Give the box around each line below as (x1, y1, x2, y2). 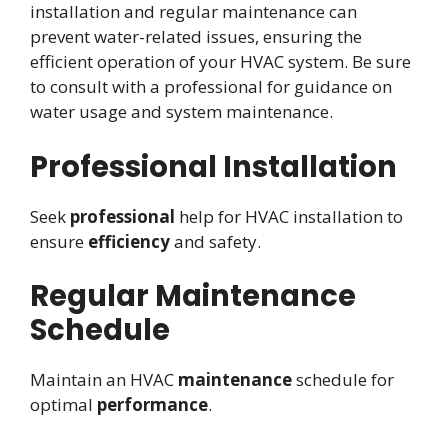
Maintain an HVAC (30, 368, 178, 392)
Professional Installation (30, 146, 397, 187)
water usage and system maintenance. (30, 100, 333, 124)
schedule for (292, 368, 394, 392)
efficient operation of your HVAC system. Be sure (30, 50, 411, 74)
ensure (30, 229, 88, 253)
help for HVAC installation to (175, 204, 403, 228)
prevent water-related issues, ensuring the (30, 25, 362, 49)
